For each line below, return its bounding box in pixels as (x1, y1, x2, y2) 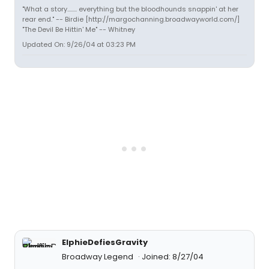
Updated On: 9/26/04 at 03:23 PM (22, 39, 136, 49)
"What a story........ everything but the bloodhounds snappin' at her (22, 4, 238, 14)
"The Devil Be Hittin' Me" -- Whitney (22, 24, 135, 34)
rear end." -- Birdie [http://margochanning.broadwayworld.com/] (22, 14, 240, 24)
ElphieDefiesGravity (62, 236, 148, 248)
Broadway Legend (62, 250, 135, 262)
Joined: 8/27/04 (142, 250, 204, 262)
